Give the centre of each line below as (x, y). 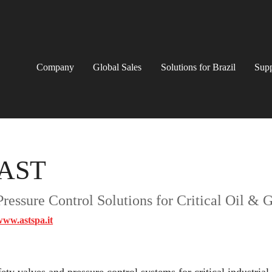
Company (56, 67)
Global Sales (117, 67)
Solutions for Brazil (198, 67)
